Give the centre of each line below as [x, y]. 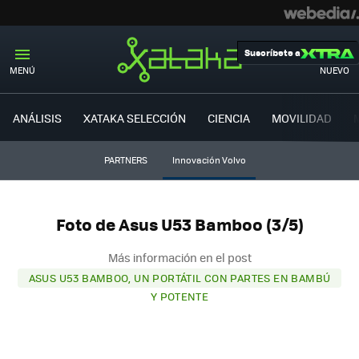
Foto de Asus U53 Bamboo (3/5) [179, 224]
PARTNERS [125, 160]
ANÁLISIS [37, 117]
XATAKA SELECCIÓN [135, 117]
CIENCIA [229, 117]
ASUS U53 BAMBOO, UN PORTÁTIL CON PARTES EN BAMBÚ [179, 277]
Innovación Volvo [209, 160]
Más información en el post [179, 257]
